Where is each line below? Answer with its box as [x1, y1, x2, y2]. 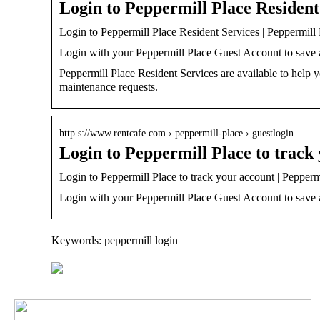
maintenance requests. [59, 80, 158, 93]
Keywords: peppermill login [51, 234, 178, 246]
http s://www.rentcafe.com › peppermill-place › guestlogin [59, 127, 294, 139]
